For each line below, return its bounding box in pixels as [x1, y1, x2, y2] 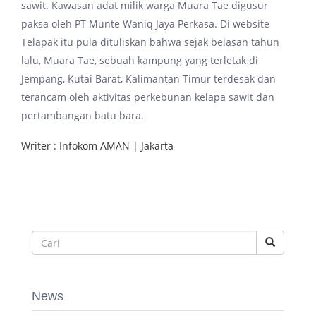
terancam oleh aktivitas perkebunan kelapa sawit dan [21, 90, 274, 104]
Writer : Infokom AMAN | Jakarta [21, 139, 174, 152]
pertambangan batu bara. [21, 109, 144, 122]
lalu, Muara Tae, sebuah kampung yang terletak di [21, 54, 258, 67]
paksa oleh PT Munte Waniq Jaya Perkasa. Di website [21, 17, 269, 30]
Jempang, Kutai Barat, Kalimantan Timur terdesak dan [21, 72, 276, 85]
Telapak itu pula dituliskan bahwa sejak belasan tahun [21, 35, 279, 49]
